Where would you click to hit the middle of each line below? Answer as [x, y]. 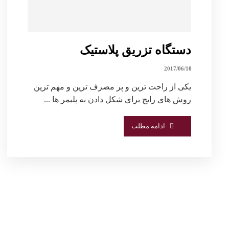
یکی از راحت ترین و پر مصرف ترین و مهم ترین [113, 86]
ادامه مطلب [148, 126]
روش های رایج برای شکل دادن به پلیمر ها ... [118, 99]
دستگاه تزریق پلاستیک [136, 50]
